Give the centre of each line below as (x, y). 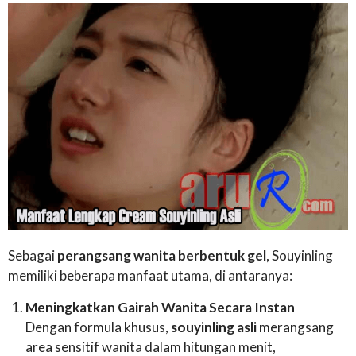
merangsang (296, 327)
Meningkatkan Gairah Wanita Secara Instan (161, 308)
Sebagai (33, 256)
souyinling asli (214, 327)
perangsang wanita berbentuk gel (162, 256)
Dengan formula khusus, (99, 327)
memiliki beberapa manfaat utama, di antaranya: (150, 276)
